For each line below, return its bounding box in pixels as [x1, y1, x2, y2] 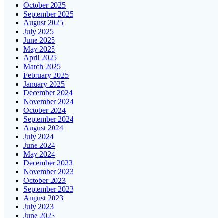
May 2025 [23, 45, 55, 54]
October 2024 [23, 106, 66, 115]
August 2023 [23, 194, 63, 202]
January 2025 [23, 80, 65, 89]
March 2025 [23, 62, 61, 71]
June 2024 [23, 141, 55, 150]
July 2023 [23, 202, 54, 211]
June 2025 [23, 36, 55, 45]
